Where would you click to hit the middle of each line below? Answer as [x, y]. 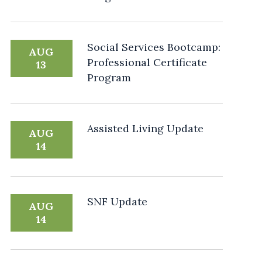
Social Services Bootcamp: [154, 47]
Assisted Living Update [145, 129]
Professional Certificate [147, 63]
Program [109, 78]
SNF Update [117, 202]
